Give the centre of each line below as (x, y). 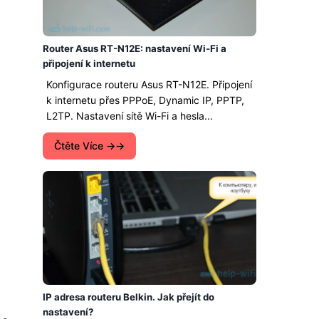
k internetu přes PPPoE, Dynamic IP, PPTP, (145, 100)
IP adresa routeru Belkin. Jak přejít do (129, 297)
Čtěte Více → (85, 146)
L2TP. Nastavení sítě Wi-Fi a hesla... (130, 116)
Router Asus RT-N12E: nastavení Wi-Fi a (135, 48)
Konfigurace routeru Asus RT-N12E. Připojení (149, 84)
